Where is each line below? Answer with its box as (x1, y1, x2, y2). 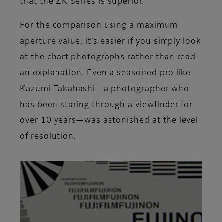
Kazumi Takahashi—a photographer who (20, 85, 189, 93)
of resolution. (20, 132, 76, 141)
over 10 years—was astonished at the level (20, 116, 199, 125)
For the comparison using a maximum (20, 21, 178, 30)
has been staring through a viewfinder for (20, 101, 193, 109)
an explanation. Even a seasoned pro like (20, 69, 191, 77)
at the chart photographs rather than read (20, 53, 196, 61)
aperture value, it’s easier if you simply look (20, 37, 202, 46)
